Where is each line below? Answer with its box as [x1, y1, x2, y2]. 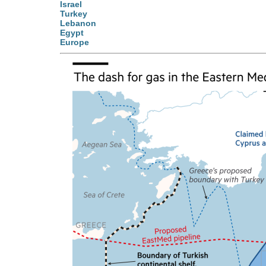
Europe [59, 37, 89, 47]
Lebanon [59, 18, 96, 28]
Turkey [59, 9, 87, 19]
